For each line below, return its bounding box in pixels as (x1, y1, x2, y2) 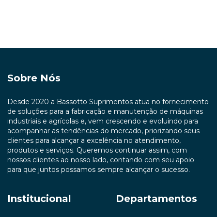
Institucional (7, 192, 71, 204)
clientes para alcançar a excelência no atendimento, (7, 136, 181, 145)
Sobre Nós (7, 72, 61, 84)
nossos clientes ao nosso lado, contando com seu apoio (7, 155, 194, 164)
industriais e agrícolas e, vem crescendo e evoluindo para (7, 116, 198, 125)
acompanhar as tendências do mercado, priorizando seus (7, 126, 200, 135)
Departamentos (116, 192, 197, 204)
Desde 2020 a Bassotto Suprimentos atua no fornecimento (7, 97, 209, 106)
